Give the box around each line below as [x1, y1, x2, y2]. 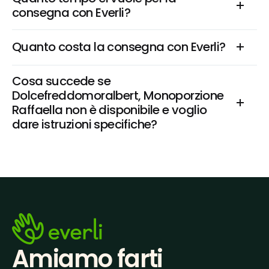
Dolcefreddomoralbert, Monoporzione [12, 87, 224, 104]
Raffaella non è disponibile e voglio [12, 101, 207, 118]
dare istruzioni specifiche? [12, 116, 157, 133]
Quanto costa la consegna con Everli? [12, 38, 226, 55]
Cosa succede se [12, 73, 110, 89]
